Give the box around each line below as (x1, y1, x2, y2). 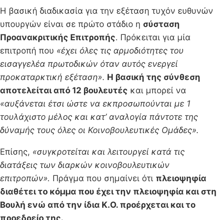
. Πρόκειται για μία (115, 32, 191, 43)
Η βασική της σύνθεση (107, 72, 200, 82)
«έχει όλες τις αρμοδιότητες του (56, 46, 184, 56)
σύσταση (143, 19, 180, 29)
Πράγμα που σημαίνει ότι (50, 173, 156, 184)
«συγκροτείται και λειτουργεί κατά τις (32, 147, 185, 157)
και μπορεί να (128, 85, 186, 96)
